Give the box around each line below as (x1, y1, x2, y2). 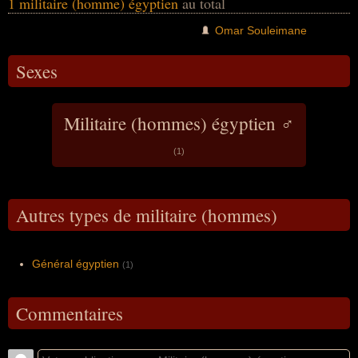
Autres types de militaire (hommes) (16, 202, 277, 227)
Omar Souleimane (215, 23, 307, 37)
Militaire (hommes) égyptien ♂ (64, 110, 294, 135)
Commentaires (16, 300, 123, 325)
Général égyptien (32, 257, 119, 270)
